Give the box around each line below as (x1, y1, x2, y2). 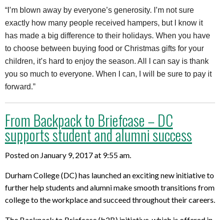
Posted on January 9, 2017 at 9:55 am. (5, 150, 131, 160)
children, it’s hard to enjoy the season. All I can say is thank (5, 57, 209, 66)
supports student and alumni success (5, 124, 192, 146)
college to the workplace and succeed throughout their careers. (5, 194, 215, 204)
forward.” (5, 82, 35, 91)
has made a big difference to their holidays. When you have (5, 31, 210, 40)
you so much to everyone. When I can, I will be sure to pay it (5, 70, 212, 79)
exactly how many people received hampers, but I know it (5, 19, 203, 27)
